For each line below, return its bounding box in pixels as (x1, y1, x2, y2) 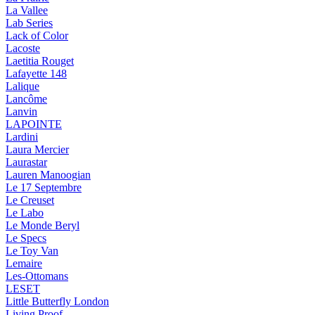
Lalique (6, 80, 39, 93)
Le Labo (6, 207, 44, 219)
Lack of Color (6, 30, 68, 42)
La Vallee (6, 4, 48, 17)
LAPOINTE (6, 118, 62, 131)
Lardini (6, 131, 38, 143)
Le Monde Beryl (6, 219, 79, 232)
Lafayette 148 (6, 67, 67, 80)
